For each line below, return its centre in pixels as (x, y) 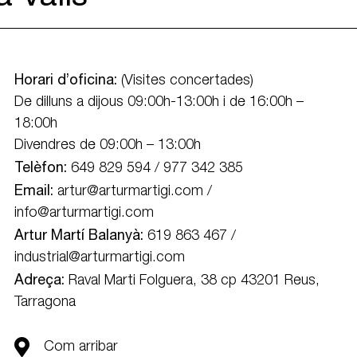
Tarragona (45, 302)
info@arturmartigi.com (84, 212)
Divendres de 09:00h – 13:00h (110, 145)
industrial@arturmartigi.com (100, 257)
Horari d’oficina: (66, 79)
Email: (34, 190)
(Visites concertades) (186, 80)
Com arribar (80, 347)
